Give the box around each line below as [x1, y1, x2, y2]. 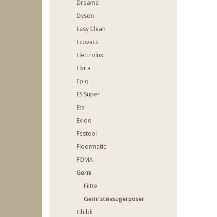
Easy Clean [77, 25, 106, 33]
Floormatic [77, 142, 106, 151]
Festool [77, 129, 97, 138]
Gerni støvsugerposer [84, 195, 144, 203]
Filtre [84, 182, 97, 190]
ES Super [77, 90, 100, 99]
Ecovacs [77, 38, 98, 46]
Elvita [77, 64, 91, 73]
